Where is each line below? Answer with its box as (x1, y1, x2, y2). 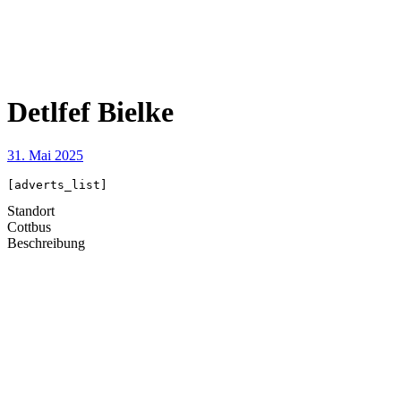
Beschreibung (7, 235, 85, 252)
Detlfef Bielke (7, 95, 174, 128)
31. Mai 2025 (7, 148, 83, 164)
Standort (7, 203, 55, 219)
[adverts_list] (7, 178, 107, 192)
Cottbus (7, 219, 51, 235)
